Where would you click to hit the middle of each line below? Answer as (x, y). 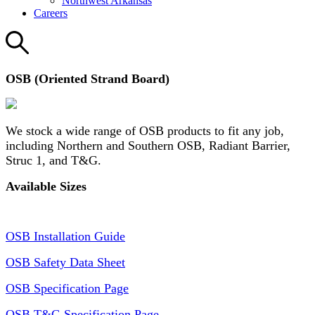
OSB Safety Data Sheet (65, 263)
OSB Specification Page (67, 289)
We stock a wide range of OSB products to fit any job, (145, 131)
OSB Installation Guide (65, 237)
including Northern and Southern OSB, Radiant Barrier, (148, 146)
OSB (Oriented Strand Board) (89, 79)
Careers (51, 13)
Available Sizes (46, 187)
